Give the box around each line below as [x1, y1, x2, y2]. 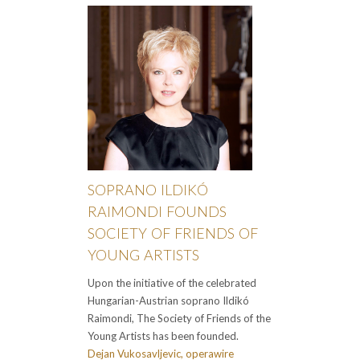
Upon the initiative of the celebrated [88, 276, 256, 290]
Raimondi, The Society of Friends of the [88, 312, 271, 325]
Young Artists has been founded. [88, 329, 239, 343]
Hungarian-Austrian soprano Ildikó [88, 294, 249, 308]
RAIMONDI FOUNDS [88, 202, 227, 221]
